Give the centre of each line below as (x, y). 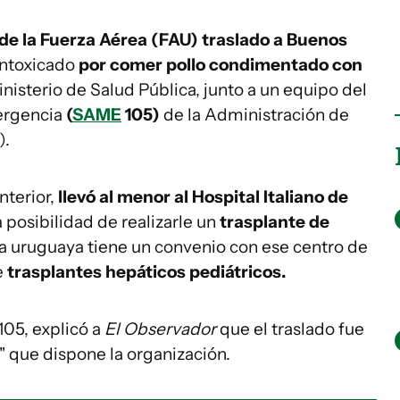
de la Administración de (254, 115)
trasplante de (275, 222)
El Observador (160, 329)
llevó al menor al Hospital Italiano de (201, 197)
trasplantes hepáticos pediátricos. (146, 272)
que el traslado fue (290, 329)
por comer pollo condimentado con (221, 65)
